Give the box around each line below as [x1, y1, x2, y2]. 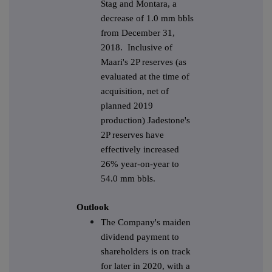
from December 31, [101, 28, 175, 38]
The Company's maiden [101, 217, 191, 228]
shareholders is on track [101, 246, 191, 257]
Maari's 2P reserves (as [101, 57, 186, 67]
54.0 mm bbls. [101, 174, 155, 184]
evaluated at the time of [101, 72, 189, 82]
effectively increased [101, 144, 179, 155]
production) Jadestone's [101, 115, 190, 126]
